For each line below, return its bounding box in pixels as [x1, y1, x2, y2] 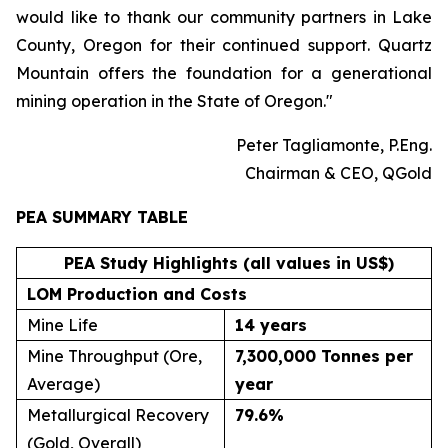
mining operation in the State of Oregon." [16, 91, 333, 111]
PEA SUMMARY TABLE [16, 207, 188, 227]
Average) [27, 374, 100, 394]
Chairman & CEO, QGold [245, 163, 432, 183]
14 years [235, 315, 307, 335]
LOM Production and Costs [27, 284, 247, 304]
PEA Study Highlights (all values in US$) [63, 253, 394, 273]
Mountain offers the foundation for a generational [16, 63, 432, 83]
